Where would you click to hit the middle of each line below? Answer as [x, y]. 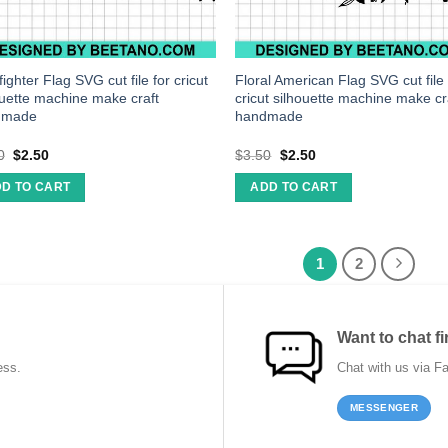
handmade [269, 116]
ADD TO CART [294, 187]
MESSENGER [384, 408]
